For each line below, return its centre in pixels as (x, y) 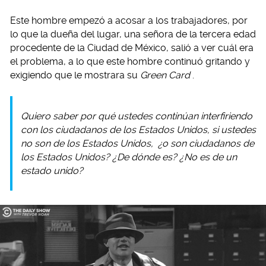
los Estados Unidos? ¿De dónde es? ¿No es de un (129, 157)
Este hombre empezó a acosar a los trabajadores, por (129, 20)
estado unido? (52, 170)
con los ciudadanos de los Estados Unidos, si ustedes (138, 129)
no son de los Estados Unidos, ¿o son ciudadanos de (137, 143)
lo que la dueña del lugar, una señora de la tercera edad (133, 34)
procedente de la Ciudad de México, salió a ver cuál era (132, 47)
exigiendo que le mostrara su (75, 75)
